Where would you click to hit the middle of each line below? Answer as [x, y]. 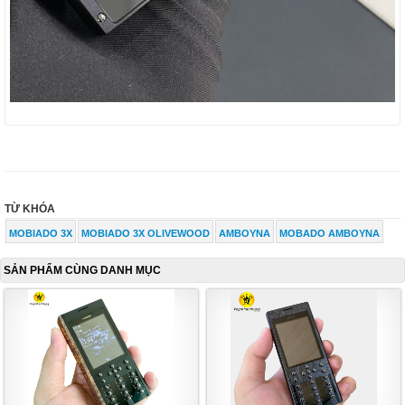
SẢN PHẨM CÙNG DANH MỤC [82, 271]
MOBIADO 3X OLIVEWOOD [146, 234]
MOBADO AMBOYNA [330, 234]
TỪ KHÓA [30, 209]
